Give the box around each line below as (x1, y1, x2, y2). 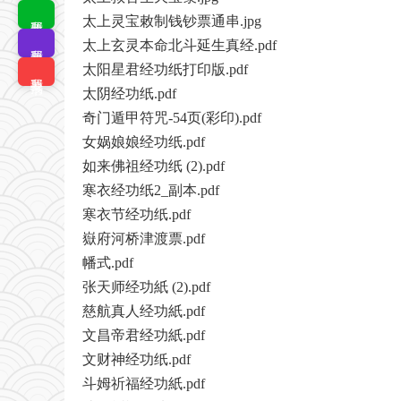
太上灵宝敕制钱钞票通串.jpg (82, 13, 261, 30)
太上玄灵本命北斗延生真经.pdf (82, 38, 277, 54)
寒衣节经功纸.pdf (82, 207, 191, 223)
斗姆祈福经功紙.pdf (82, 376, 205, 392)
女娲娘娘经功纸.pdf (82, 134, 205, 150)
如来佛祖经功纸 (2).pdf (82, 158, 225, 175)
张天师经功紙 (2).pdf (82, 279, 210, 295)
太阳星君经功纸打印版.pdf (82, 62, 248, 78)
